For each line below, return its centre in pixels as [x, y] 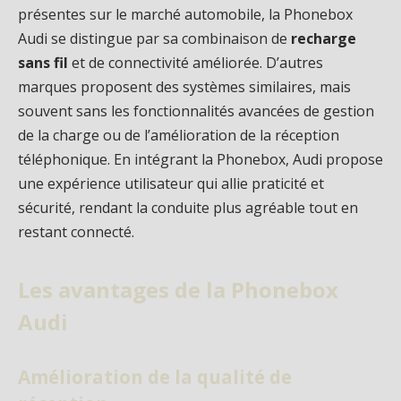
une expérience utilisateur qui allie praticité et [171, 184]
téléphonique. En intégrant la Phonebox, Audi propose [200, 160]
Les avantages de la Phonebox [178, 289]
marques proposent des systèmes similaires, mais [184, 87]
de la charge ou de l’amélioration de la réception [179, 136]
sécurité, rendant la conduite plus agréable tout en [188, 208]
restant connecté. [76, 232]
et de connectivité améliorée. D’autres [196, 63]
